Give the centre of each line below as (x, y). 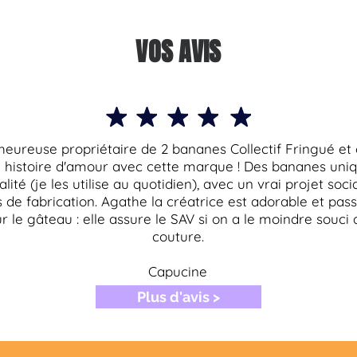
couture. (178, 237)
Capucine (178, 272)
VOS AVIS (178, 53)
